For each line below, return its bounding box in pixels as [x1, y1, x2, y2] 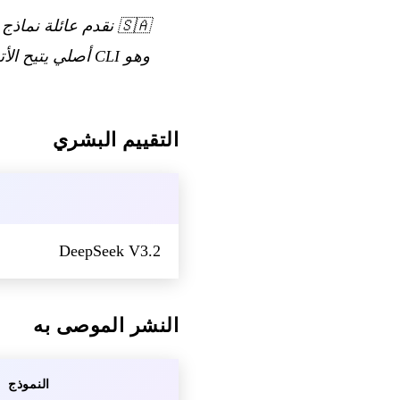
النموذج [8, 377, 50, 391]
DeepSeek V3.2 [59, 241, 161, 260]
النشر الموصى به [33, 313, 179, 337]
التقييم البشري [52, 128, 179, 151]
